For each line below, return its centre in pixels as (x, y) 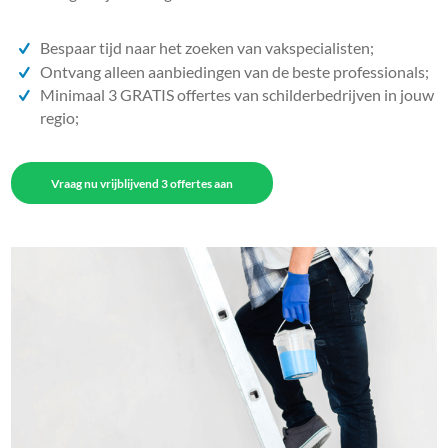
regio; (60, 117)
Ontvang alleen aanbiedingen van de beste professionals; (235, 71)
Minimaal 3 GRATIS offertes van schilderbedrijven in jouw (237, 94)
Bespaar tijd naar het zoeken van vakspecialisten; (207, 48)
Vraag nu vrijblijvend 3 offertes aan (142, 183)
